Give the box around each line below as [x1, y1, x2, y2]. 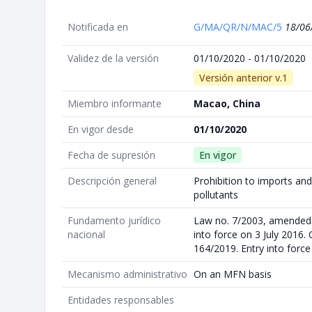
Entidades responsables [68, 292, 174, 306]
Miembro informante [68, 96, 162, 110]
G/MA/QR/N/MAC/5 [194, 19, 285, 33]
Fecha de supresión [68, 148, 155, 162]
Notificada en [68, 19, 128, 33]
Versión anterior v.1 [199, 70, 288, 84]
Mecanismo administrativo [68, 267, 187, 281]
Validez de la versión [68, 51, 159, 65]
